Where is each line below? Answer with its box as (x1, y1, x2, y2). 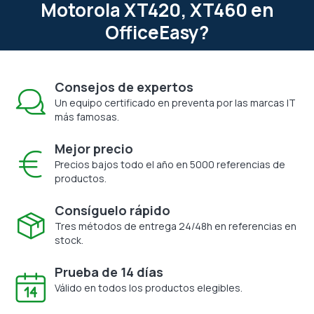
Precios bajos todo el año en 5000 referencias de (55, 157, 285, 171)
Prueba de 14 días (55, 263, 163, 280)
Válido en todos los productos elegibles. (55, 280, 243, 294)
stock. (55, 233, 83, 247)
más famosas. (55, 109, 119, 123)
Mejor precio (55, 139, 133, 157)
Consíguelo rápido (55, 201, 170, 219)
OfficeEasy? (105, 19, 209, 45)
